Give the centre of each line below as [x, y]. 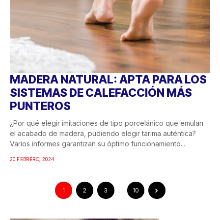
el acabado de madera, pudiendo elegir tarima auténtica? [103, 133]
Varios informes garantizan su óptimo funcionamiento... [97, 143]
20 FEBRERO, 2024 [32, 159]
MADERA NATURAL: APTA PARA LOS [108, 79]
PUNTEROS [40, 106]
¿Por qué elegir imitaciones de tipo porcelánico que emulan [107, 123]
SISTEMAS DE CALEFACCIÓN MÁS [101, 93]
